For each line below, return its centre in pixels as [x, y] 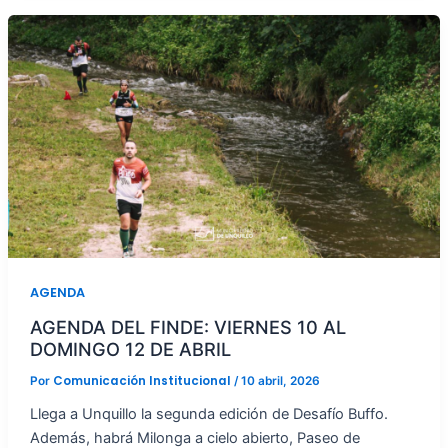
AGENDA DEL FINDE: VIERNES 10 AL [187, 327]
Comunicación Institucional [143, 381]
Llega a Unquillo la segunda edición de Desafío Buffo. [208, 413]
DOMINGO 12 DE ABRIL [130, 349]
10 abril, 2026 [280, 381]
